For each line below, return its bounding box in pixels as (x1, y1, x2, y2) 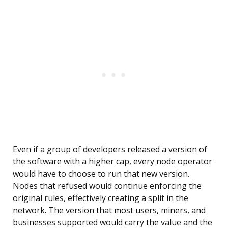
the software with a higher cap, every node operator (13, 156, 212, 167)
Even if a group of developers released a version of (13, 144, 207, 155)
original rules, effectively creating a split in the (13, 192, 188, 204)
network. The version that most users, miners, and (13, 205, 206, 216)
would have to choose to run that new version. (13, 168, 189, 180)
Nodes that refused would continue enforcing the (13, 180, 202, 192)
